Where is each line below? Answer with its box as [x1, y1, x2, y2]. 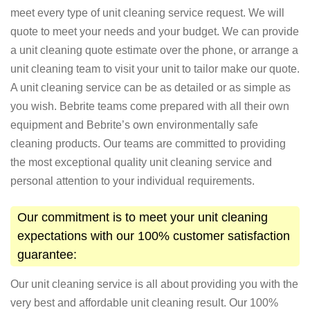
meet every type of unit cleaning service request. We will [10, 7, 284, 19]
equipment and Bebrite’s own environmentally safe [10, 119, 258, 131]
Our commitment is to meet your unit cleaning [17, 210, 268, 225]
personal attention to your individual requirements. [10, 175, 255, 188]
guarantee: [17, 248, 77, 262]
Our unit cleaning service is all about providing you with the [10, 277, 298, 290]
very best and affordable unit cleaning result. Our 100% [10, 296, 278, 309]
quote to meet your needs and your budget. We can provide [10, 26, 299, 38]
